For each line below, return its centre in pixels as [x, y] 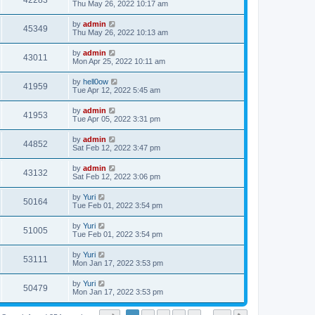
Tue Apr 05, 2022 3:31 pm [116, 119]
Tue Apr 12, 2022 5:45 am [116, 90]
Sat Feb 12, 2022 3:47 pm [116, 148]
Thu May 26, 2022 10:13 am [120, 32]
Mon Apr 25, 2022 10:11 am [119, 61]
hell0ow [96, 82]
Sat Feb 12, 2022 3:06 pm [116, 176]
